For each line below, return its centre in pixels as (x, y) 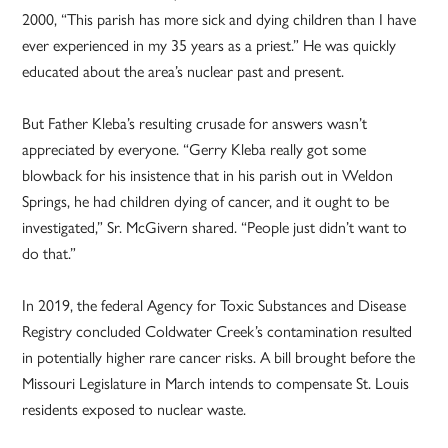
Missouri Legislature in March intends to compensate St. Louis (216, 383)
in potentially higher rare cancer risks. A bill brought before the (219, 357)
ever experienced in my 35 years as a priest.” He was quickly (209, 45)
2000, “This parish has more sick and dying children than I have (219, 19)
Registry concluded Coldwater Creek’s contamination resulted (217, 331)
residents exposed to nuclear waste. (134, 409)
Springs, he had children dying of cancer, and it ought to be (206, 201)
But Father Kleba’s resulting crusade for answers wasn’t (195, 123)
